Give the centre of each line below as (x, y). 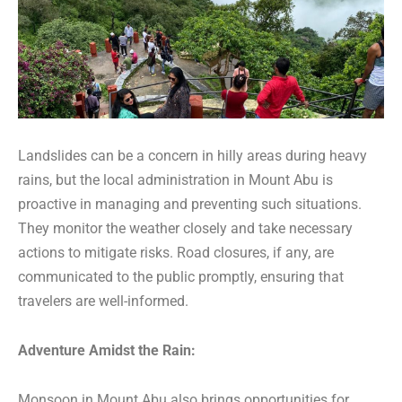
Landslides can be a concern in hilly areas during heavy (192, 156)
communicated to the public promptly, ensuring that (181, 277)
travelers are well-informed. (103, 301)
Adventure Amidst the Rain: (107, 351)
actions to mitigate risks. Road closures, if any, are (176, 253)
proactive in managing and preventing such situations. (190, 205)
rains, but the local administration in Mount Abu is (175, 180)
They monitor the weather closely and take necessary (185, 229)
